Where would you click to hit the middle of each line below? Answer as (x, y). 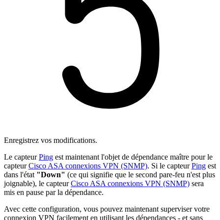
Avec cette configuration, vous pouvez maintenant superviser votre (107, 209)
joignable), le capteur (37, 183)
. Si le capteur (169, 165)
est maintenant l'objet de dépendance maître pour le (133, 157)
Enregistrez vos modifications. (51, 140)
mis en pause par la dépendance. (54, 192)
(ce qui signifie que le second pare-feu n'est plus (140, 174)
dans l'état (20, 174)
